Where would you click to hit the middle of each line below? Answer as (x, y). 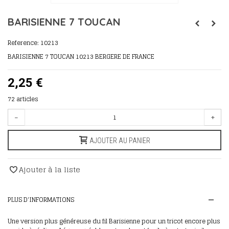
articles (27, 99)
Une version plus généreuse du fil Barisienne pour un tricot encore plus (114, 221)
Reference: (23, 43)
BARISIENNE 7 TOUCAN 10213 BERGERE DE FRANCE (81, 56)
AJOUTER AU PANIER (120, 140)
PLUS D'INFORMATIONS (41, 199)
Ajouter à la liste (50, 169)
